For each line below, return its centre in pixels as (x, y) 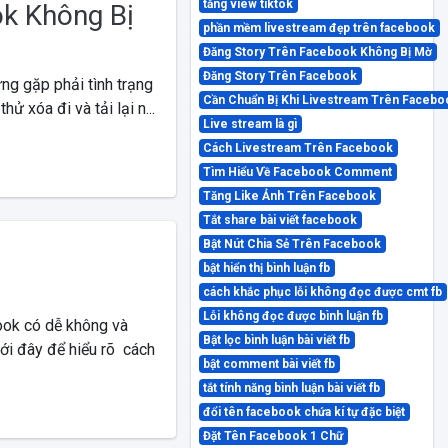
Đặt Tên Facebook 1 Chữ (273, 436)
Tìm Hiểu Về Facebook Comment (298, 172)
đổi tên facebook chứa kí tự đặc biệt (304, 412)
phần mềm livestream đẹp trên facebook (319, 28)
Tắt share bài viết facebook (280, 220)
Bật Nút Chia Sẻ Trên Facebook (292, 244)
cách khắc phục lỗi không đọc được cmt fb (323, 292)
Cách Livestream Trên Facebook (298, 148)
